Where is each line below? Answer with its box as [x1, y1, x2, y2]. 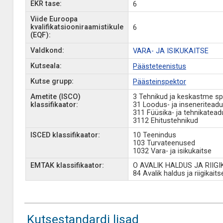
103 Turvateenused [132, 139, 195, 147]
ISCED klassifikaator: [30, 131, 100, 139]
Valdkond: [30, 46, 64, 55]
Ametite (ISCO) [30, 93, 81, 101]
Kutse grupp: [30, 77, 74, 86]
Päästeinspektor [132, 78, 186, 86]
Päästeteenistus [132, 62, 186, 71]
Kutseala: [30, 62, 62, 70]
